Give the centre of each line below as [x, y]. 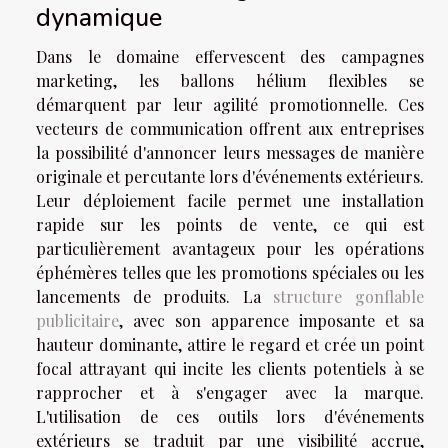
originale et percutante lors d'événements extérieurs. [230, 177]
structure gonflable [349, 297]
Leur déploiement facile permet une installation [230, 201]
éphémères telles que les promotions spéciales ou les [230, 273]
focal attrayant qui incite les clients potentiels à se [230, 369]
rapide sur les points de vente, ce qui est [230, 225]
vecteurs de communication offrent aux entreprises [230, 129]
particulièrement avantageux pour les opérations [230, 249]
